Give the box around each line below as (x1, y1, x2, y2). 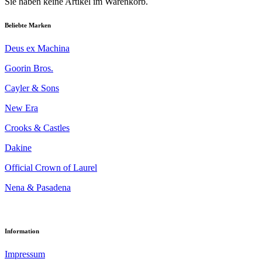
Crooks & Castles (5, 122, 70, 133)
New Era (5, 102, 38, 113)
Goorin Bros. (5, 63, 53, 73)
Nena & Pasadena (5, 182, 71, 192)
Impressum (5, 249, 45, 259)
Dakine (5, 142, 32, 153)
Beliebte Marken (5, 21, 51, 29)
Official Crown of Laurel (5, 162, 97, 173)
